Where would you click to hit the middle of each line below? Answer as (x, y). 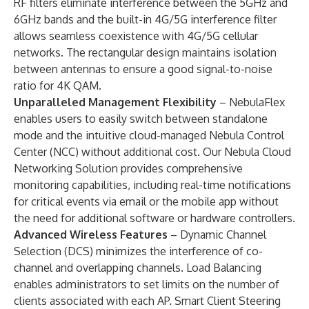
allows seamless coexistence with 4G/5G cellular (136, 36)
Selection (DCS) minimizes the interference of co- (138, 251)
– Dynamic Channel (217, 235)
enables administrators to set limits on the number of (147, 284)
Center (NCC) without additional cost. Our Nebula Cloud (152, 152)
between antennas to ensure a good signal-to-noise (143, 69)
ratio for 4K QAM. (58, 86)
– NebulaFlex (251, 102)
